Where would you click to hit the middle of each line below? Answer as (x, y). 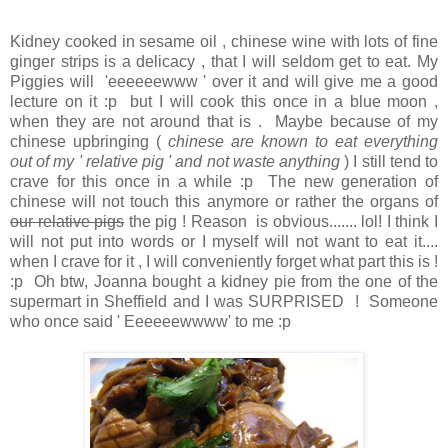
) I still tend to (389, 162)
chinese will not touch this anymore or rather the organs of (224, 202)
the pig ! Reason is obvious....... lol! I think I (281, 222)
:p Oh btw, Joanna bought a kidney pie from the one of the (224, 282)
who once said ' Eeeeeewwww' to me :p (150, 322)
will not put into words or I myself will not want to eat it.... (224, 242)
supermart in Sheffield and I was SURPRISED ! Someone (224, 302)
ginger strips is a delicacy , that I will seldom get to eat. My (224, 62)
